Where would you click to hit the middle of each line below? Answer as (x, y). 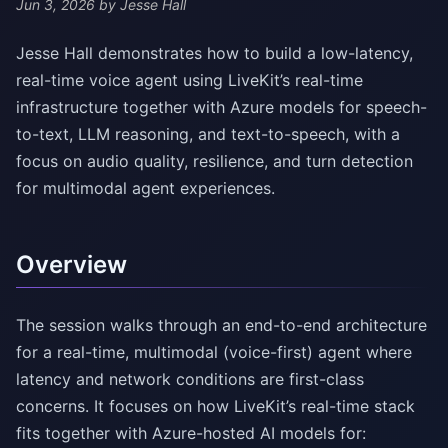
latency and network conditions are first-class (190, 379)
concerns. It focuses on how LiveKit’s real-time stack (215, 406)
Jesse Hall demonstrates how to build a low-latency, (214, 53)
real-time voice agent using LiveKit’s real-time (189, 80)
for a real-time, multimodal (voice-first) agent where (214, 352)
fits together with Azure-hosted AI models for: (191, 433)
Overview (71, 265)
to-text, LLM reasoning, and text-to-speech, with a (208, 134)
